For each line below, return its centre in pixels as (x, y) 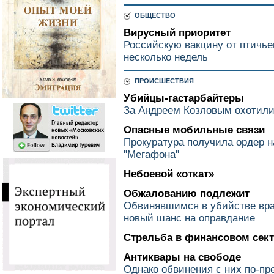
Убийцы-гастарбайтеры (184, 98)
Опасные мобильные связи (194, 130)
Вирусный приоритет (177, 33)
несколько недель (166, 57)
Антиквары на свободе (182, 257)
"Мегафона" (151, 154)
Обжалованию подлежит (187, 194)
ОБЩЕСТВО (153, 15)
